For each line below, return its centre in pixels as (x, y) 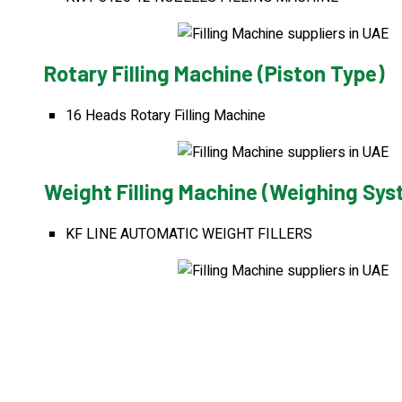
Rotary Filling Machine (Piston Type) (214, 73)
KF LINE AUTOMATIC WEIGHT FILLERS (189, 234)
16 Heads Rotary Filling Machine (166, 116)
